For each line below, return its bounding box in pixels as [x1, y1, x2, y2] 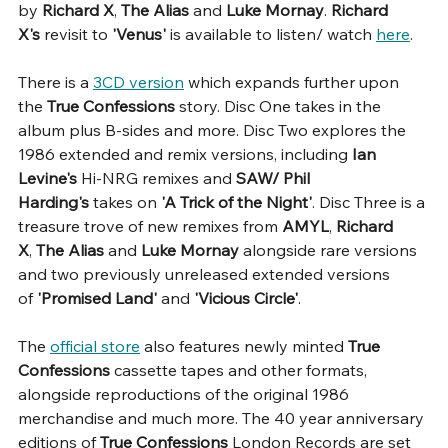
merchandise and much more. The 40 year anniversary [18, 407, 428, 428]
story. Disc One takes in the [175, 95, 385, 116]
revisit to [44, 23, 112, 44]
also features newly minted [140, 335, 348, 356]
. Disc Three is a [312, 191, 429, 212]
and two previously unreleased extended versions [18, 263, 394, 284]
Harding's [18, 191, 89, 212]
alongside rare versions [239, 239, 421, 260]
